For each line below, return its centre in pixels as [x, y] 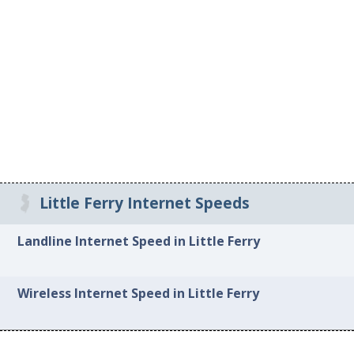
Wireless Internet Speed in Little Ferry [139, 294]
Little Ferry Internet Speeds [145, 203]
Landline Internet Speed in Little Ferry [139, 241]
